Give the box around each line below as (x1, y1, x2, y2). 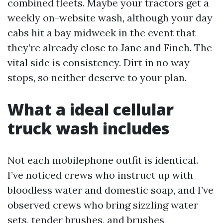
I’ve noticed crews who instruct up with (7, 169, 193, 182)
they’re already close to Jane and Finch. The (7, 41, 212, 54)
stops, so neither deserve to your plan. (7, 71, 187, 84)
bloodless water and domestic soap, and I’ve (7, 184, 214, 197)
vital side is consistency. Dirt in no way (7, 56, 190, 69)
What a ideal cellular (7, 99, 174, 120)
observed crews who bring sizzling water (7, 199, 198, 212)
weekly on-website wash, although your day (7, 11, 213, 24)
